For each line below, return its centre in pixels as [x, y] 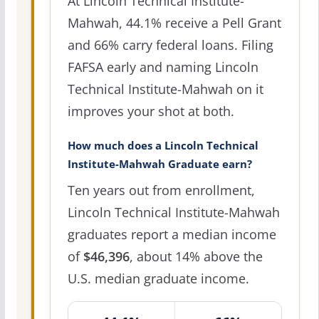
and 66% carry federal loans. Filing [170, 45]
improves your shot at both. [151, 111]
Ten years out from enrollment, [161, 190]
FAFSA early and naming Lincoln [163, 67]
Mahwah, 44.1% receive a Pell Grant [174, 22]
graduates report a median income [172, 234]
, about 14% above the [196, 256]
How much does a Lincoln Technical [163, 145]
